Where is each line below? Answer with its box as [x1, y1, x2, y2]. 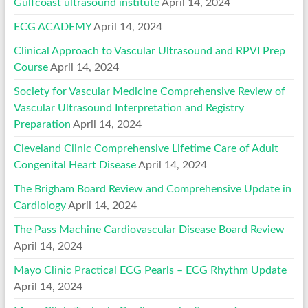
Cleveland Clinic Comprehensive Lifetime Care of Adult [13, 142, 278, 154]
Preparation [13, 118, 71, 130]
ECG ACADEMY [13, 21, 91, 32]
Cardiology [13, 199, 66, 211]
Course [13, 61, 48, 73]
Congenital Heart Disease [13, 159, 136, 170]
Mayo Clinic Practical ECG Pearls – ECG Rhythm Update [13, 264, 287, 276]
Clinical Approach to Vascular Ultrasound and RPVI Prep [13, 45, 285, 56]
